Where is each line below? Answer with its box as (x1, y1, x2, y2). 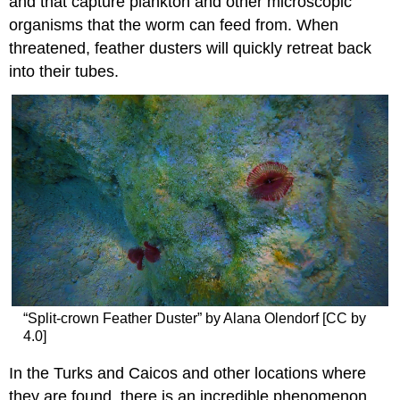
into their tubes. (9, 62, 120, 80)
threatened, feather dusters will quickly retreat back (9, 38, 372, 57)
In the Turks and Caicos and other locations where (9, 364, 367, 383)
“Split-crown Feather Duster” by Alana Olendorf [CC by (22, 311, 366, 327)
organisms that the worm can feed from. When (9, 15, 339, 34)
